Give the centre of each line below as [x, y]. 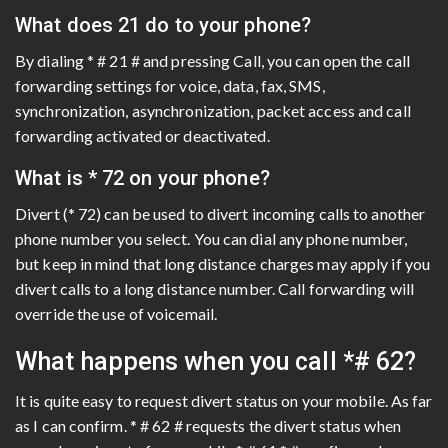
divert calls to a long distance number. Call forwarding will [215, 288]
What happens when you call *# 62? [216, 361]
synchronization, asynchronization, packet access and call [213, 110]
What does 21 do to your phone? [163, 24]
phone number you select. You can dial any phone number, [211, 238]
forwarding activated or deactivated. [142, 135]
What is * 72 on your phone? [142, 177]
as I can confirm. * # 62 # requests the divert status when [208, 425]
